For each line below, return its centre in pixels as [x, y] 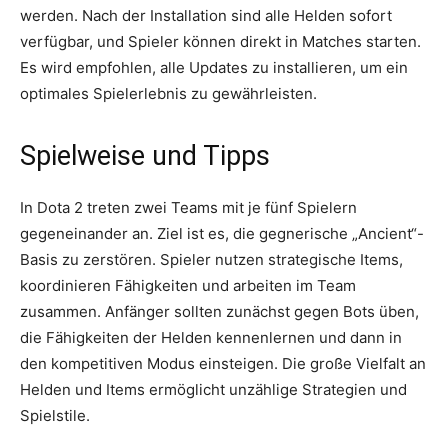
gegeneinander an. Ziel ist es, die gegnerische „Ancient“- [222, 234]
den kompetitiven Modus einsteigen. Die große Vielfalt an [223, 364]
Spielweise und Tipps [145, 156]
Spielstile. [55, 416]
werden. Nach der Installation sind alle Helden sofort [206, 16]
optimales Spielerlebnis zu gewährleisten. [168, 94]
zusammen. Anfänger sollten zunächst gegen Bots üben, [219, 312]
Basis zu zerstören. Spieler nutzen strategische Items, [211, 260]
